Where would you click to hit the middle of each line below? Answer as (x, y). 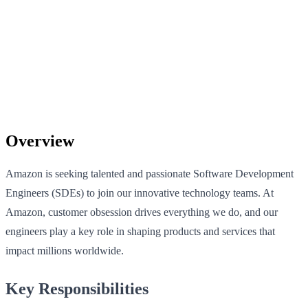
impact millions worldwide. (65, 250)
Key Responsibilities (77, 288)
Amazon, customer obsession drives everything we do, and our (142, 212)
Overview (40, 141)
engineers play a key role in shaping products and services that (140, 231)
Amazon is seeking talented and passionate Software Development (150, 173)
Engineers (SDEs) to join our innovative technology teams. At (140, 192)
